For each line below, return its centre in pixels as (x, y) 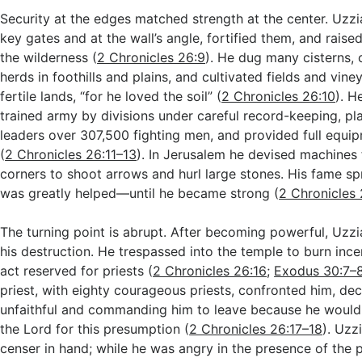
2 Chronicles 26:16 (210, 271)
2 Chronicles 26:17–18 (256, 329)
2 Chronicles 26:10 (279, 96)
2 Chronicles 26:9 (152, 57)
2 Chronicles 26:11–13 (71, 154)
